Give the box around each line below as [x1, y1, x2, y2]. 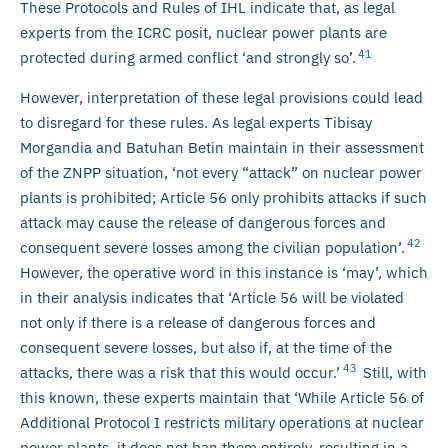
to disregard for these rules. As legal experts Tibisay [20, 112, 372, 132]
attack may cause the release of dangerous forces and [20, 212, 386, 232]
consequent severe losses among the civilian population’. [20, 237, 405, 257]
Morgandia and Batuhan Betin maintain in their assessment [20, 137, 424, 157]
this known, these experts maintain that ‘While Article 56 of [20, 387, 424, 407]
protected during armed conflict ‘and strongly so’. [20, 48, 356, 68]
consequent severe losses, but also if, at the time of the [20, 337, 392, 357]
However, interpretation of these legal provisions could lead [20, 87, 423, 107]
